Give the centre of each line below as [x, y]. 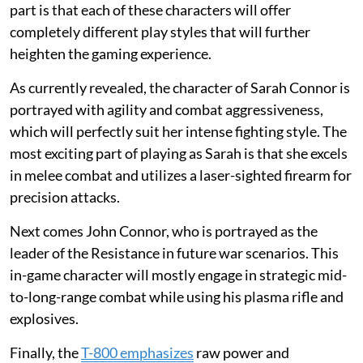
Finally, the [45, 352]
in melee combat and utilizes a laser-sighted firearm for [181, 175]
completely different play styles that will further [160, 31]
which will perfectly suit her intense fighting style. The [178, 131]
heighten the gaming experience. [112, 53]
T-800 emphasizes [137, 352]
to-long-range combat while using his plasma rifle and [177, 296]
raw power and [241, 352]
